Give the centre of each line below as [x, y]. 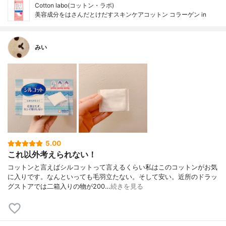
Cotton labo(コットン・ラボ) [74, 6]
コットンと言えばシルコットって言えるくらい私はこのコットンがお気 [112, 167]
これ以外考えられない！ [52, 155]
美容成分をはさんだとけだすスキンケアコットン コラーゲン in [121, 15]
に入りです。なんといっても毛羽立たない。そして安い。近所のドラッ [112, 177]
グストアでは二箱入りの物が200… [59, 186]
